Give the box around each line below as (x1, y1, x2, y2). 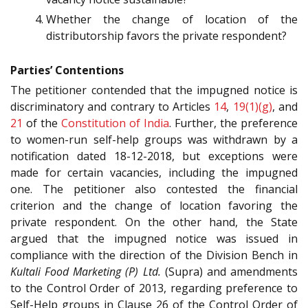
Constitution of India (61, 115, 169, 131)
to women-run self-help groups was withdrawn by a (10, 131, 298, 147)
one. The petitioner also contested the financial (10, 181, 298, 197)
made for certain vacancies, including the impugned (10, 164, 298, 180)
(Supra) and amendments (160, 263, 298, 279)
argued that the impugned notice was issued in (10, 230, 298, 246)
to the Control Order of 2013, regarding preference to (10, 280, 298, 296)
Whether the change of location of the (46, 11, 298, 27)
